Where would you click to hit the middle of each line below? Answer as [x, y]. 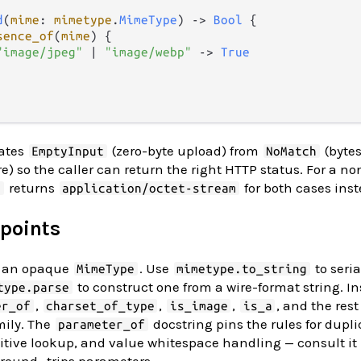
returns [31, 187]
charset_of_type [100, 305]
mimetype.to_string [242, 268]
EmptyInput [68, 151]
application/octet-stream [149, 188]
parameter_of [102, 324]
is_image [199, 305]
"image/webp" [148, 52]
